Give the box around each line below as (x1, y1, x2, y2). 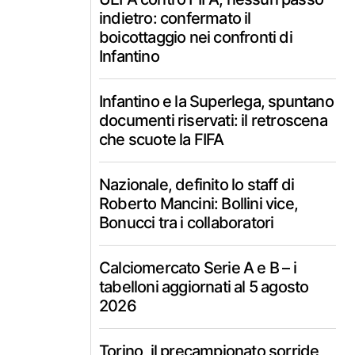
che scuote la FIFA (99, 130, 224, 149)
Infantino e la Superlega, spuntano (99, 92, 334, 111)
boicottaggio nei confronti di (99, 28, 292, 47)
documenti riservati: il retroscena (99, 111, 327, 130)
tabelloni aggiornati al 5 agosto (99, 277, 309, 296)
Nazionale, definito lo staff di (99, 175, 295, 194)
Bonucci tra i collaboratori (99, 213, 274, 232)
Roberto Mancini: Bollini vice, (99, 194, 298, 213)
